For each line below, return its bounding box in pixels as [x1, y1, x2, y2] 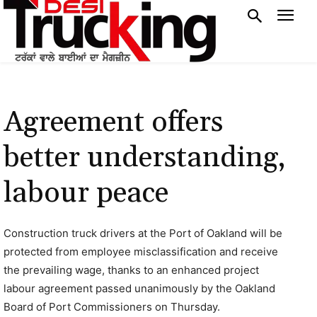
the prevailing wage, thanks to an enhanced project [4, 263, 259, 277]
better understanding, [4, 139, 286, 176]
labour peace [4, 175, 168, 212]
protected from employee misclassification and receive [4, 245, 278, 258]
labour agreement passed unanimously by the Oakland [4, 282, 275, 295]
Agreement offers [4, 104, 223, 141]
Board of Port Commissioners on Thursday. [4, 300, 220, 313]
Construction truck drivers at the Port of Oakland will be [4, 226, 282, 240]
